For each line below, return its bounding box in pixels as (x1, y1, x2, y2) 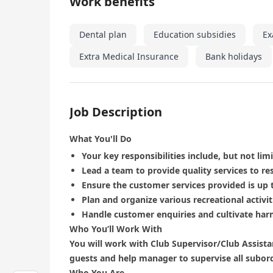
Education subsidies (154, 29, 236, 40)
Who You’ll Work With (69, 223, 162, 235)
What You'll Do (69, 133, 132, 144)
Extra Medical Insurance (79, 51, 179, 62)
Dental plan (79, 29, 127, 40)
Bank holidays (205, 51, 262, 62)
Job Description (69, 104, 162, 120)
